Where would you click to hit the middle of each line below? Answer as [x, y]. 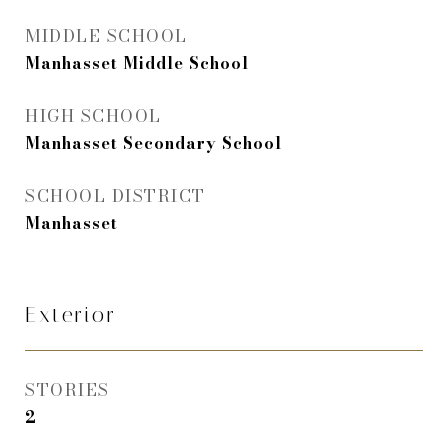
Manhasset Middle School [137, 63]
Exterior [71, 315]
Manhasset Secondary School [153, 143]
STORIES [67, 390]
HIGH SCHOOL [93, 116]
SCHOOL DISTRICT [115, 196]
